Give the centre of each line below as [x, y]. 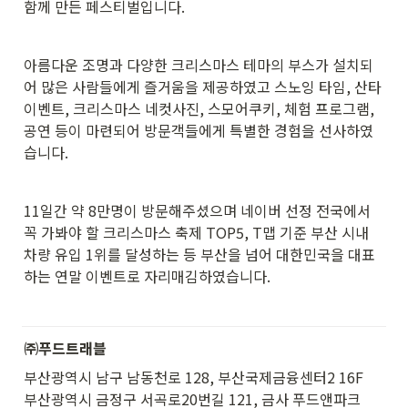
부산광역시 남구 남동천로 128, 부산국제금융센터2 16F [194, 377]
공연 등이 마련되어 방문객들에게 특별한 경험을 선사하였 [199, 130]
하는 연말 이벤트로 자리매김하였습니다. [147, 275]
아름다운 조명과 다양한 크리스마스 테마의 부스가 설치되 [199, 64]
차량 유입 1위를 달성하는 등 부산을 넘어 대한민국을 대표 [199, 254]
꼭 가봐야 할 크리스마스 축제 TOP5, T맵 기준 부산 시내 [196, 232]
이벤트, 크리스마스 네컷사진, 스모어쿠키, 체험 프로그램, [199, 108]
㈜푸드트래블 [65, 347]
